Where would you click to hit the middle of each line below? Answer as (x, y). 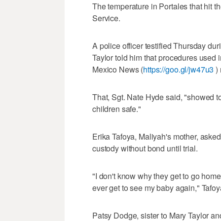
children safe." (117, 109)
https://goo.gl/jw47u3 (179, 70)
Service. (106, 18)
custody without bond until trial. (145, 148)
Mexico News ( (118, 70)
